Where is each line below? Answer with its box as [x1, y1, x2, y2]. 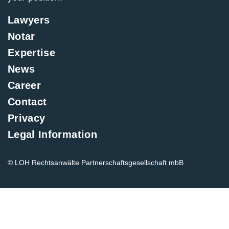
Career [8, 80, 41, 91]
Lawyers [8, 14, 50, 26]
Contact [8, 96, 47, 107]
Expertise [8, 47, 56, 58]
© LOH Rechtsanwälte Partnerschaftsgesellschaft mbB [8, 158, 184, 167]
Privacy [8, 112, 45, 124]
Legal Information [8, 129, 97, 140]
